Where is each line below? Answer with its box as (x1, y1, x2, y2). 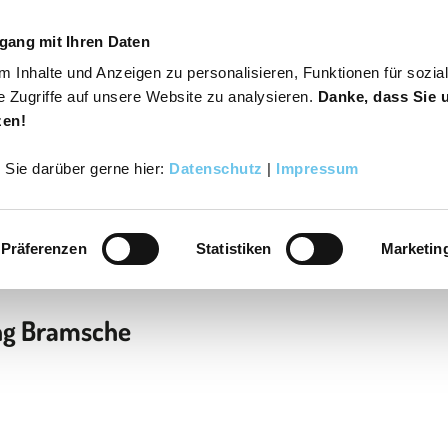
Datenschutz (169, 160, 263, 178)
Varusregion (18, 86, 105, 108)
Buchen (227, 86, 281, 108)
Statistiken (196, 239, 272, 257)
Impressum (276, 160, 359, 178)
